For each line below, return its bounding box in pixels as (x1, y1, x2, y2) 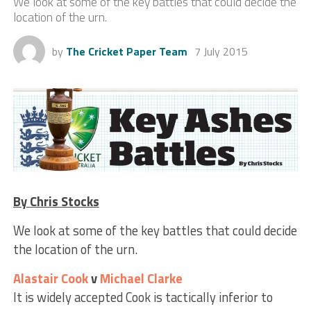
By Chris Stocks (12, 191, 99, 211)
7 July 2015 (194, 42, 248, 60)
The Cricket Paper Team (65, 42, 187, 60)
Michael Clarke (99, 268, 183, 288)
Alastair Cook (12, 268, 88, 288)
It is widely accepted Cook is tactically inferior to (12, 287, 273, 307)
